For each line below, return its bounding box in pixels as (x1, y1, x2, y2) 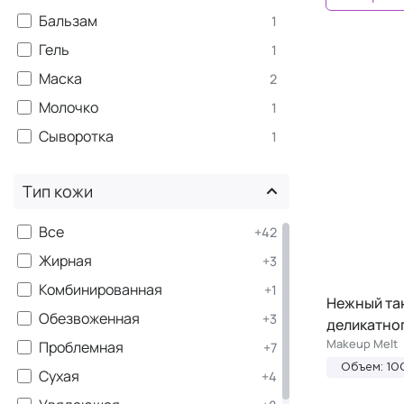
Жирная (39, 250, 92, 271)
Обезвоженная (39, 308, 140, 328)
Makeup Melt (326, 335, 398, 352)
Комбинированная (39, 279, 162, 299)
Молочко (39, 96, 98, 117)
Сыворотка (39, 125, 114, 146)
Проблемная (39, 336, 124, 357)
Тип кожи (23, 179, 93, 202)
